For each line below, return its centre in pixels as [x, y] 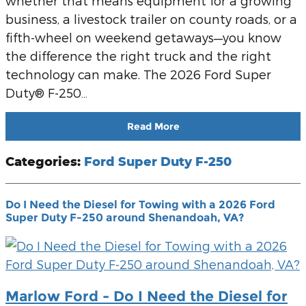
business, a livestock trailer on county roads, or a [151, 19]
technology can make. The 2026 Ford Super [138, 74]
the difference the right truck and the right [138, 56]
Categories [41, 162]
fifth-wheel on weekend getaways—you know [143, 38]
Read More [153, 126]
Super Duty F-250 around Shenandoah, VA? [125, 218]
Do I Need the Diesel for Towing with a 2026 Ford [140, 205]
